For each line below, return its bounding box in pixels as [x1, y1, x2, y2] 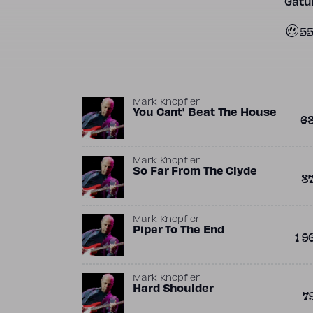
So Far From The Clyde [133, 167, 257, 177]
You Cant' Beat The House [133, 108, 277, 118]
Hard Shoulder [133, 284, 214, 294]
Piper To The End [133, 226, 224, 235]
